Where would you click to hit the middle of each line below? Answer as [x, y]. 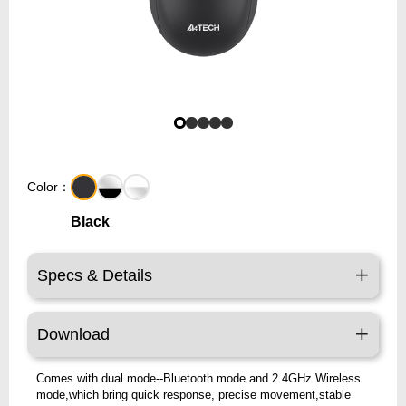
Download [73, 335]
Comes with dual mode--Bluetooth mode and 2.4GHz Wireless [198, 379]
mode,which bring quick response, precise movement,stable [193, 395]
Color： [49, 187]
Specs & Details [95, 276]
